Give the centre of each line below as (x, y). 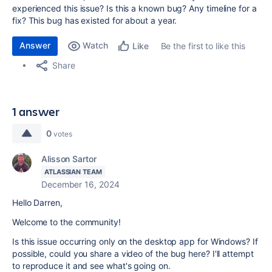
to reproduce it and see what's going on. (91, 266)
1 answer (36, 111)
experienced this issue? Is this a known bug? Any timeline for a (134, 8)
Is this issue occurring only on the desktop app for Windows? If (135, 241)
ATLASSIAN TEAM (73, 172)
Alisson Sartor (69, 159)
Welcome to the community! (66, 222)
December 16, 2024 (80, 184)
